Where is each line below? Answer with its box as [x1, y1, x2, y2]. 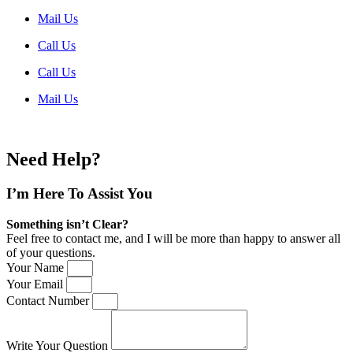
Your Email [6, 277, 66, 292]
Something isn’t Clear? [6, 217, 128, 232]
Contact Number [6, 294, 92, 308]
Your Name [6, 261, 67, 275]
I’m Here [6, 185, 68, 203]
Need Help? [6, 148, 101, 169]
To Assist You [68, 185, 153, 203]
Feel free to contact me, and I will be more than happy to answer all [6, 232, 340, 246]
